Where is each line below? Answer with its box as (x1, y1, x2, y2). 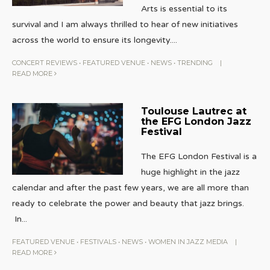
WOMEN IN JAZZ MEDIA (148, 237, 228, 246)
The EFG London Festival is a (140, 151, 257, 162)
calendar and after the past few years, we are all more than (12, 182, 249, 193)
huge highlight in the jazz (140, 166, 240, 177)
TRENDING (177, 58, 213, 67)
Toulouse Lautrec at (140, 104, 246, 117)
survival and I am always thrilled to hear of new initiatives (12, 19, 238, 30)
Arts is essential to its (140, 3, 227, 14)
